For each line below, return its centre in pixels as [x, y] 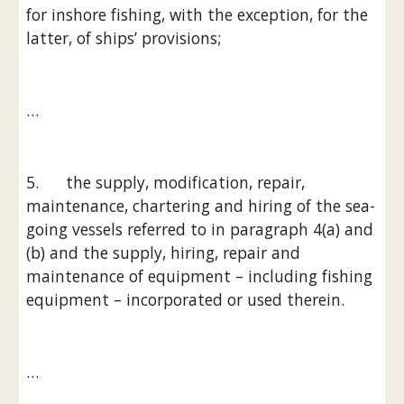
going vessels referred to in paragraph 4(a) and [200, 229]
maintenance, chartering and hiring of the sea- [201, 206]
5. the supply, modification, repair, [166, 182]
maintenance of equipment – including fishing [200, 276]
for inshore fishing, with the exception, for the [197, 14]
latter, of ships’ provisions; [124, 38]
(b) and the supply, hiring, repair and [164, 252]
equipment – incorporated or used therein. [186, 299]
